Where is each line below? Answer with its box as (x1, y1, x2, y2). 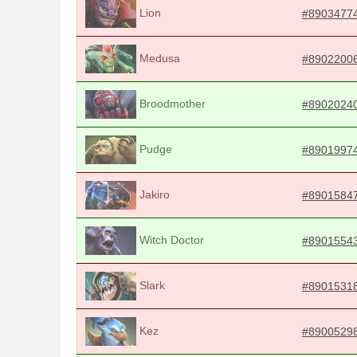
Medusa (136, 51, 180, 65)
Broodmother (136, 96, 206, 110)
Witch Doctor (136, 233, 204, 246)
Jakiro (136, 187, 170, 201)
